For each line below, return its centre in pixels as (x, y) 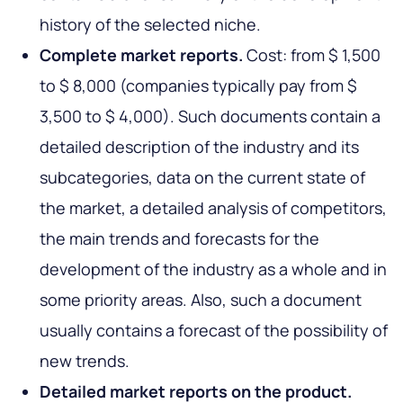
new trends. (85, 361)
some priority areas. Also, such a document (201, 300)
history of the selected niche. (150, 25)
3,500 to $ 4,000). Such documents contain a (210, 116)
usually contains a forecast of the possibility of (214, 331)
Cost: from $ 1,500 (312, 55)
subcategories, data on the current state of (202, 178)
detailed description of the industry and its (199, 147)
